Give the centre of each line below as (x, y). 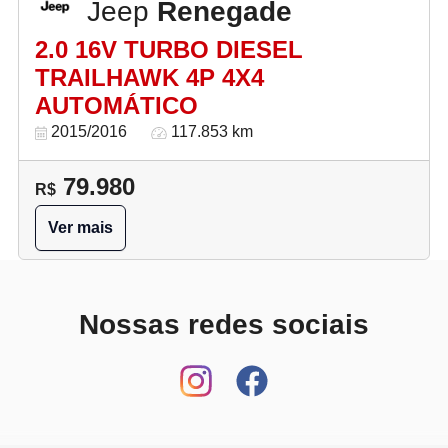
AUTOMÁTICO (116, 105)
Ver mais (80, 227)
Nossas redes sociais (224, 324)
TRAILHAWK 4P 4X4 (149, 77)
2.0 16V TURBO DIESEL (169, 49)
